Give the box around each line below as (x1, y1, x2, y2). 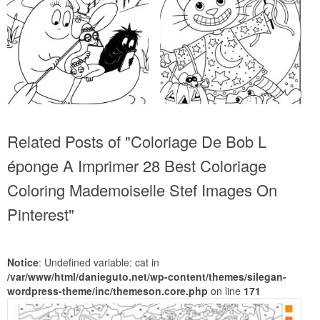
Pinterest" (7, 203, 74, 226)
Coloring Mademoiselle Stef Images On (7, 179, 277, 201)
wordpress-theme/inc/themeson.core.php (7, 284, 208, 299)
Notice (7, 255, 39, 270)
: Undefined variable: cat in (39, 255, 159, 270)
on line (208, 284, 244, 299)
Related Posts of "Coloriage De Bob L (7, 130, 266, 153)
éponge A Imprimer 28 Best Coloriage (7, 154, 266, 177)
